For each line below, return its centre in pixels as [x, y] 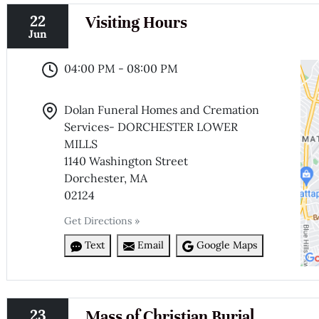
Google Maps [227, 245]
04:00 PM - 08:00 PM [121, 68]
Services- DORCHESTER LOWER [151, 126]
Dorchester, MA [106, 178]
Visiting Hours [136, 22]
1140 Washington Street [126, 161]
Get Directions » [102, 220]
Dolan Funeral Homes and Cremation [162, 109]
